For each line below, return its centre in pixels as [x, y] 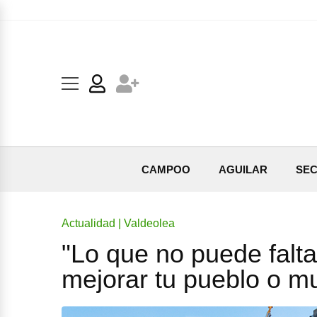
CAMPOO [166, 169]
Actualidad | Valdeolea [118, 223]
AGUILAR [243, 169]
